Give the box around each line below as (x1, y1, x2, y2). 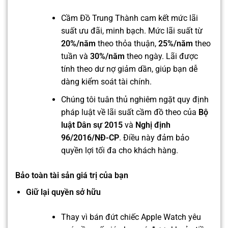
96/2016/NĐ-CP (61, 132, 119, 142)
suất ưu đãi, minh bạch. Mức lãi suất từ (61, 26, 203, 36)
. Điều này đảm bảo (119, 132, 189, 142)
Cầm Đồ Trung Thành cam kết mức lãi (61, 13, 198, 23)
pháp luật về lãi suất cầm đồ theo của (61, 107, 198, 117)
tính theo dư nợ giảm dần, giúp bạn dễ (61, 64, 197, 74)
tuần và (61, 51, 90, 62)
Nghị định (135, 120, 170, 130)
